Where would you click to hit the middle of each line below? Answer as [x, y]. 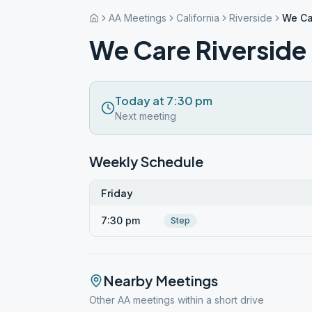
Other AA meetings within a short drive [177, 300]
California [198, 18]
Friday [117, 193]
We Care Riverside [198, 50]
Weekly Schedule [146, 161]
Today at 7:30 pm [164, 101]
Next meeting [146, 116]
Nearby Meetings [161, 280]
